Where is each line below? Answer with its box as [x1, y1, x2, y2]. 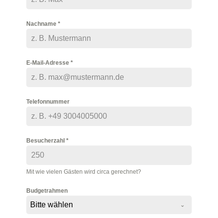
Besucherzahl [26, 137, 66, 145]
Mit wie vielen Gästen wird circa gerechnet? [26, 168, 141, 176]
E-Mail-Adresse [26, 59, 71, 67]
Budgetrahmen [26, 187, 68, 195]
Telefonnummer [26, 98, 70, 106]
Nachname [26, 20, 58, 28]
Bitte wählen [30, 200, 73, 209]
